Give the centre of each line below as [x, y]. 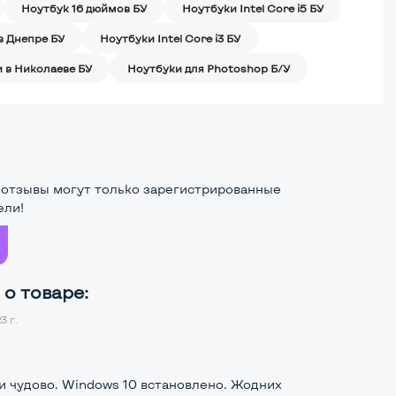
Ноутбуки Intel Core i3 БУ [170, 38]
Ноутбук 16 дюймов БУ [84, 8]
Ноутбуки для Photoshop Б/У [209, 69]
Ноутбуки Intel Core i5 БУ [253, 8]
